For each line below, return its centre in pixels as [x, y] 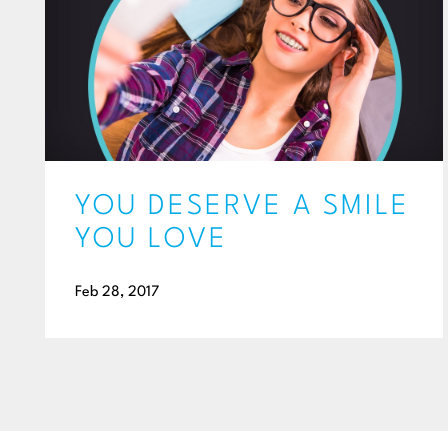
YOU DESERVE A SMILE [242, 207]
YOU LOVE [151, 240]
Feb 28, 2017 [117, 292]
